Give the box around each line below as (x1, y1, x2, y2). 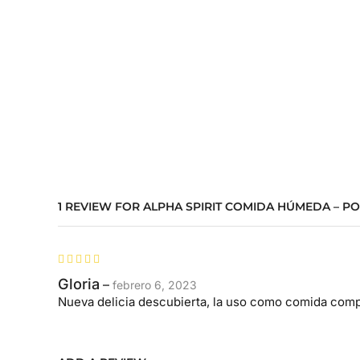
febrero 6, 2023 (112, 278, 197, 292)
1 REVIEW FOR (58, 199, 143, 214)
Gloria (58, 275, 100, 292)
